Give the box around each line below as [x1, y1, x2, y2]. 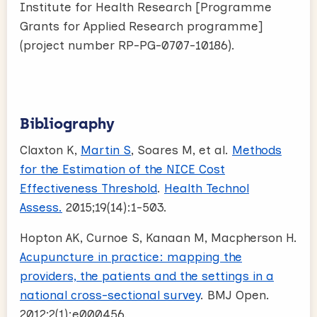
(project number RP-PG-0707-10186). [20, 38, 235, 52]
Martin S [81, 142, 131, 157]
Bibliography [20, 114, 115, 132]
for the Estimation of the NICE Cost [20, 161, 225, 176]
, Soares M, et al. [131, 142, 232, 157]
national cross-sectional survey [20, 287, 200, 302]
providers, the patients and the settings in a [20, 268, 274, 283]
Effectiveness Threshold [20, 180, 157, 195]
